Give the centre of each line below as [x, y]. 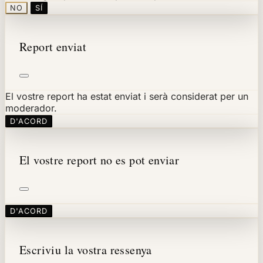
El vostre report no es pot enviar [100, 160]
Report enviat [53, 46]
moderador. [31, 108]
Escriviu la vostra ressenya [86, 249]
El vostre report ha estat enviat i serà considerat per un [127, 96]
